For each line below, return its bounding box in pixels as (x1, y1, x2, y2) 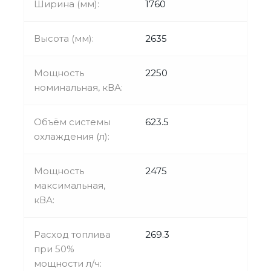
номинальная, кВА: (34, 81, 123, 93)
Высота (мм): (34, 32, 94, 44)
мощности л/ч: (34, 257, 102, 269)
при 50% (34, 243, 74, 255)
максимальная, (34, 179, 105, 191)
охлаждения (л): (34, 130, 109, 142)
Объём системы (34, 116, 111, 128)
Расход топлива (34, 228, 111, 240)
